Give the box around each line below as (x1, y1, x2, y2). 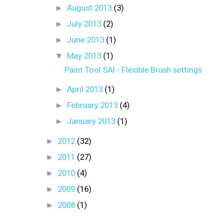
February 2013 (66, 100, 120, 110)
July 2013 (66, 18, 103, 29)
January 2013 (66, 116, 117, 126)
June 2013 (66, 34, 106, 45)
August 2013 (66, 2, 114, 13)
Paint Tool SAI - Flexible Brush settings (64, 64, 202, 75)
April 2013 (66, 84, 105, 94)
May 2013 (66, 50, 103, 61)
